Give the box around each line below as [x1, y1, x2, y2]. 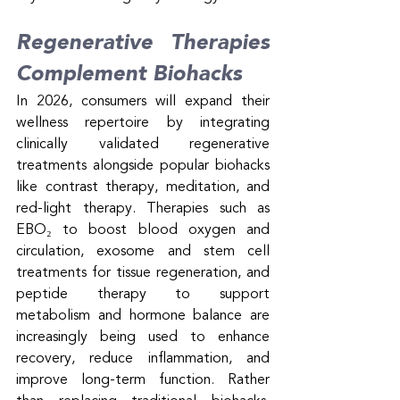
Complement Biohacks [16, 63, 242, 86]
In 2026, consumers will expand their [16, 94, 270, 109]
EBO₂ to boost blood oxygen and [16, 222, 270, 237]
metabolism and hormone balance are [16, 308, 270, 323]
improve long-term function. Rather [16, 372, 270, 387]
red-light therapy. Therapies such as [16, 201, 270, 216]
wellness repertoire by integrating [16, 115, 270, 130]
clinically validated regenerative [16, 137, 270, 152]
